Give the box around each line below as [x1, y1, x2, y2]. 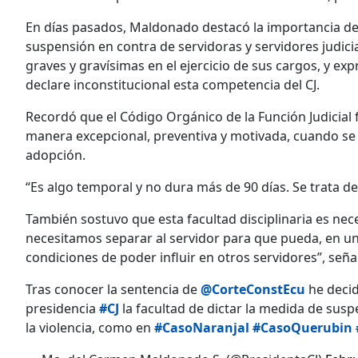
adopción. [26, 146, 86, 165]
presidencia [26, 300, 99, 318]
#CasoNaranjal [154, 319, 249, 337]
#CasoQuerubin [253, 319, 352, 337]
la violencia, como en [26, 319, 154, 337]
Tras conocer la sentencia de [26, 280, 201, 299]
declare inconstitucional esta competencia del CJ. [26, 76, 320, 94]
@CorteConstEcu [201, 280, 305, 299]
